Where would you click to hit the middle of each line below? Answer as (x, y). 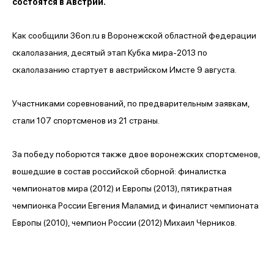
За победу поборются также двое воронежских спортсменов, (136, 154)
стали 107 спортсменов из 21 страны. (86, 120)
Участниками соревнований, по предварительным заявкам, (131, 103)
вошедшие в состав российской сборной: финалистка (119, 171)
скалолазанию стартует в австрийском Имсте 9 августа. (124, 69)
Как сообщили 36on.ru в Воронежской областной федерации (134, 35)
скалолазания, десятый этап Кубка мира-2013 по (110, 52)
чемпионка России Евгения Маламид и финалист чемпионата (135, 205)
